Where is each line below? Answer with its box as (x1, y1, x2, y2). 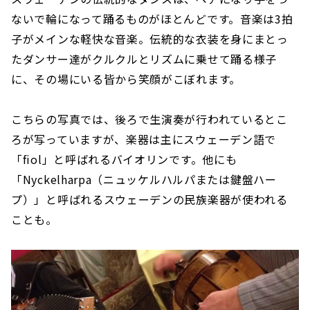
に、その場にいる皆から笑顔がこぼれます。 (11, 70, 241, 87)
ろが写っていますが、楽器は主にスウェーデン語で (11, 130, 277, 147)
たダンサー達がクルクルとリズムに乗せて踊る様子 (11, 50, 277, 67)
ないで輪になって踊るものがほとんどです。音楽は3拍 (11, 10, 293, 27)
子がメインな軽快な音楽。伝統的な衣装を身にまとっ (11, 30, 289, 47)
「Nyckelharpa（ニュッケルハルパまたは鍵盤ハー (11, 170, 277, 188)
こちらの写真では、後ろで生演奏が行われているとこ (11, 110, 288, 127)
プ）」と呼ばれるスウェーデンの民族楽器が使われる (11, 190, 288, 208)
